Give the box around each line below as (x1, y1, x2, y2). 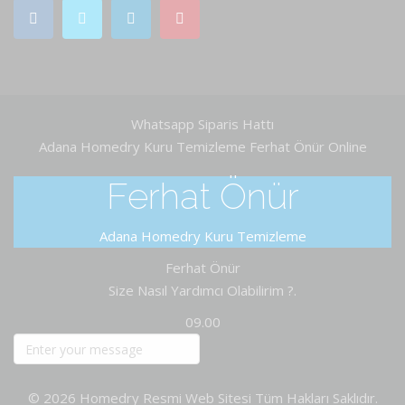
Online (327, 137, 367, 156)
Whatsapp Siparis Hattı (131, 115, 274, 134)
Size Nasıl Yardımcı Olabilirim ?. (108, 281, 297, 300)
